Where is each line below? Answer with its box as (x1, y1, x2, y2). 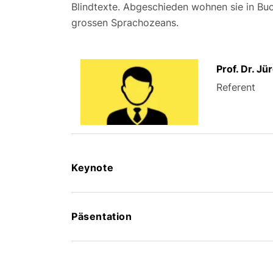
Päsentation (71, 210, 132, 223)
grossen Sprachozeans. (71, 16, 179, 29)
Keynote (71, 161, 114, 174)
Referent (216, 80, 256, 93)
